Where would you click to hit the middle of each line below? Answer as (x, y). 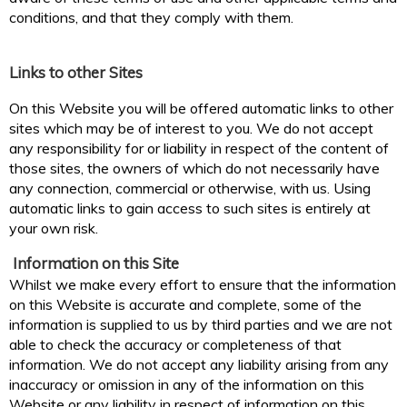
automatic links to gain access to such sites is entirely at (190, 208)
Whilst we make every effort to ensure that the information (203, 285)
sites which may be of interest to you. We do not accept (191, 129)
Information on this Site (94, 263)
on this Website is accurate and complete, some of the (185, 305)
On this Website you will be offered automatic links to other (201, 109)
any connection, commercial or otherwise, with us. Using (190, 189)
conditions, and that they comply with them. (151, 18)
